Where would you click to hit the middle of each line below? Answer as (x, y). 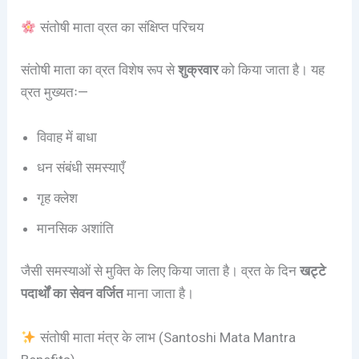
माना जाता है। (159, 294)
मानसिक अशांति (76, 228)
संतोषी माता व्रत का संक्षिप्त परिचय (120, 27)
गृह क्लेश (58, 198)
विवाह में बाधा (67, 137)
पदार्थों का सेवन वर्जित (73, 294)
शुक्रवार (198, 70)
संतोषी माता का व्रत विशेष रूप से (100, 70)
